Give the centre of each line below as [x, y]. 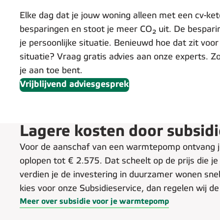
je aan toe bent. [51, 71]
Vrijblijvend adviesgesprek [74, 84]
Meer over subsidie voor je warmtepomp [94, 201]
